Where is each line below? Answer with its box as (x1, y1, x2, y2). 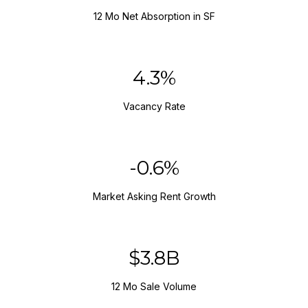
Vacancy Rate (122, 100, 186, 113)
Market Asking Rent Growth (92, 190, 216, 203)
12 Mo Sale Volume (111, 280, 197, 293)
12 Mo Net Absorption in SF (93, 10, 215, 23)
